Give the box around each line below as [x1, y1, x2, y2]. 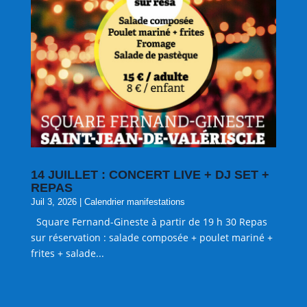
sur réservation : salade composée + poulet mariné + [30, 231, 273, 245]
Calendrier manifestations [84, 197, 185, 208]
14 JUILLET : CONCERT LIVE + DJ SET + [30, 168, 269, 182]
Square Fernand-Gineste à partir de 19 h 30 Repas [30, 215, 267, 229]
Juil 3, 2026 [30, 197, 77, 208]
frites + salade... [30, 247, 104, 260]
